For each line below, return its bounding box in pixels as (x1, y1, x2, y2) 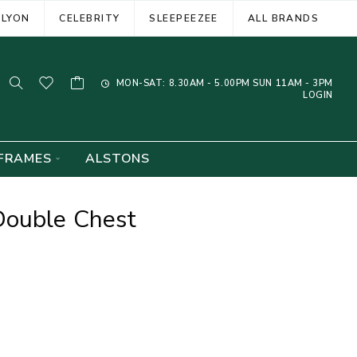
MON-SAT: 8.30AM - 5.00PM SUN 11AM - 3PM (113, 76, 333, 89)
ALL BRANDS (247, 11, 320, 25)
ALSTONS (85, 150, 151, 167)
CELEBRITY (59, 11, 120, 25)
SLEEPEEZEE (149, 11, 218, 25)
